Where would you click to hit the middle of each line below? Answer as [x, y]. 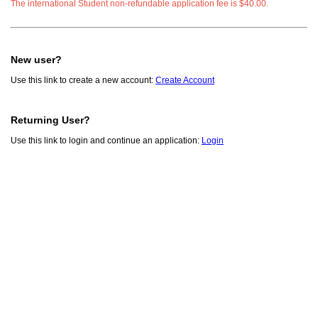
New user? [36, 60]
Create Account [185, 81]
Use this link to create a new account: [83, 81]
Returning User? [50, 120]
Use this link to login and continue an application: [106, 141]
